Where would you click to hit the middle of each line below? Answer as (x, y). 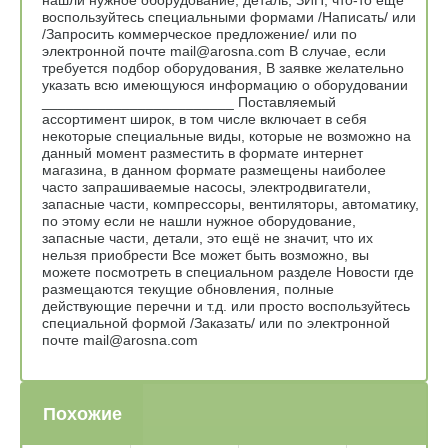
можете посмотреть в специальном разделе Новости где (228, 271)
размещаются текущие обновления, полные (188, 288)
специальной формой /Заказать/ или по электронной (216, 322)
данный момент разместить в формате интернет (202, 152)
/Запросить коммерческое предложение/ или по (199, 33)
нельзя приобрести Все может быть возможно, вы (205, 254)
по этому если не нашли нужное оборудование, (199, 220)
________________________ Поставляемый (189, 101)
